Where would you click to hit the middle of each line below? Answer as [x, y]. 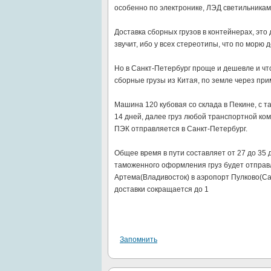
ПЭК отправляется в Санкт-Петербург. [181, 129]
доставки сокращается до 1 [162, 189]
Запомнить [139, 240]
